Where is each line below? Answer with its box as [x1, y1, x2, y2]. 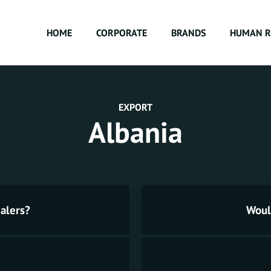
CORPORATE [96, 27, 147, 39]
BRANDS [171, 27, 206, 39]
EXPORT [119, 101, 152, 113]
